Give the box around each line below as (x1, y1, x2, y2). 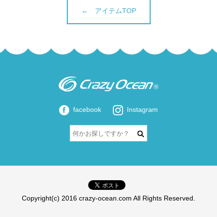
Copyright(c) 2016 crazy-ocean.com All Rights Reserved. (22, 194, 195, 202)
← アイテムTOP (81, 7, 136, 15)
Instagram (127, 106, 158, 114)
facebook (73, 106, 101, 114)
